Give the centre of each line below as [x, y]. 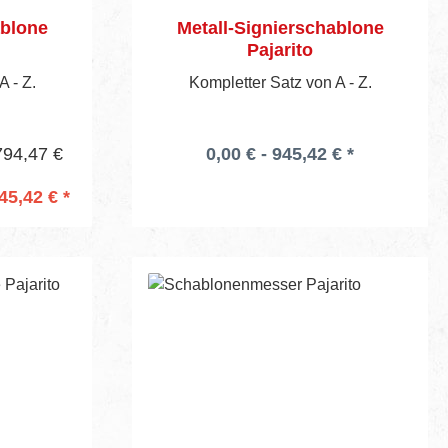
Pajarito [280, 49]
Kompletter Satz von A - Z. [280, 82]
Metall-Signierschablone [280, 27]
